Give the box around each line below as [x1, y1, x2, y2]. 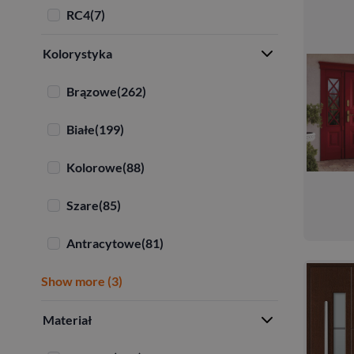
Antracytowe [66, 235, 141, 250]
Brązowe [66, 83, 117, 99]
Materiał [43, 311, 92, 327]
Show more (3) [41, 273, 122, 288]
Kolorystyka [43, 45, 112, 61]
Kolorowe [66, 159, 122, 175]
